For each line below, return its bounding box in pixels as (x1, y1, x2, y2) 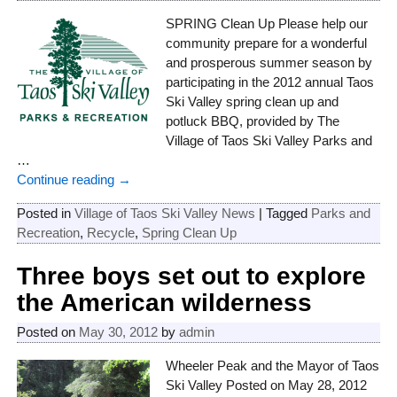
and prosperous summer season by (166, 55, 373, 71)
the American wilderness (16, 289, 312, 317)
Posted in (16, 206, 71, 222)
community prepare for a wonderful (166, 35, 368, 51)
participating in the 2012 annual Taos (166, 74, 375, 90)
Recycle (86, 225, 135, 241)
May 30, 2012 (78, 324, 158, 340)
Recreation (16, 225, 80, 241)
